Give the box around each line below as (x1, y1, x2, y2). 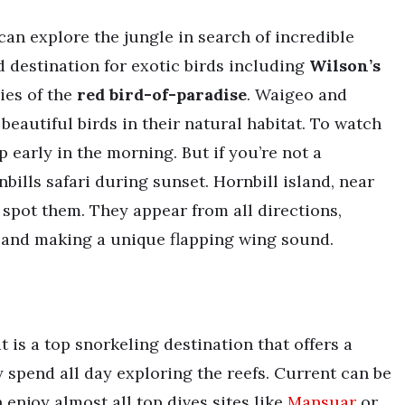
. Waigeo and (247, 83, 347, 105)
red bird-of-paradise (77, 83, 247, 105)
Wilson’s (309, 54, 381, 76)
